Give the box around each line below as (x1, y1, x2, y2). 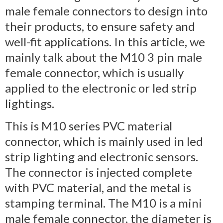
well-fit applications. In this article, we (5, 34, 205, 49)
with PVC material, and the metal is (5, 180, 191, 195)
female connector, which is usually (5, 65, 184, 80)
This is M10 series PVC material (5, 118, 172, 133)
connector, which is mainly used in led (5, 133, 203, 148)
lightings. (5, 96, 54, 111)
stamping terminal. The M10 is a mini (5, 195, 202, 210)
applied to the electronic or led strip (5, 80, 197, 95)
